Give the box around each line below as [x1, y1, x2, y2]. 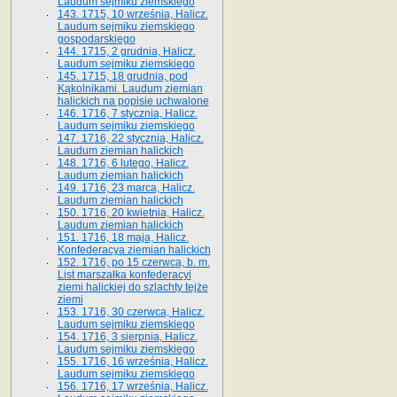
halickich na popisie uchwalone [57, 94, 209, 107]
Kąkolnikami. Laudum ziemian [57, 82, 203, 95]
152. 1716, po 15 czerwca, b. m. [57, 255, 210, 269]
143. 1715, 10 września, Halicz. [57, 7, 208, 20]
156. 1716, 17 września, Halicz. [57, 379, 208, 393]
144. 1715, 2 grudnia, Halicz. [57, 44, 196, 58]
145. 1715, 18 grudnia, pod [57, 69, 188, 82]
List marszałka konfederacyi [57, 268, 191, 281]
